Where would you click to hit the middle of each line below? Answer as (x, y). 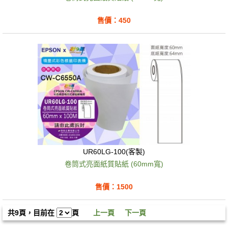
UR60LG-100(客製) (114, 152)
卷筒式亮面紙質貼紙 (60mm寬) (114, 164)
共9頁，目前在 (32, 213)
